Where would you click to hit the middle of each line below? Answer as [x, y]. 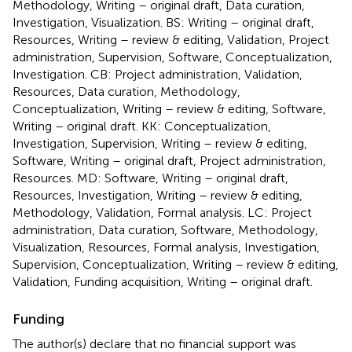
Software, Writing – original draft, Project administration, [169, 160]
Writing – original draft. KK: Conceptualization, [142, 126]
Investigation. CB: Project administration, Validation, [158, 74]
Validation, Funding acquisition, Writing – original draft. [163, 281]
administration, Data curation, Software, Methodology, [165, 229]
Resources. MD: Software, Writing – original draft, [150, 178]
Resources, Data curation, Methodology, [126, 91]
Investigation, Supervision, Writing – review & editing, [160, 143]
